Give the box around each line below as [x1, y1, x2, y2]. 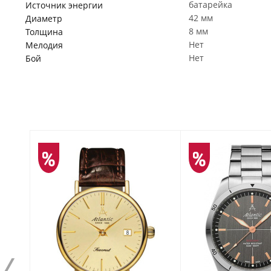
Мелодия [25, 39, 63, 51]
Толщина [25, 26, 63, 38]
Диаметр [25, 13, 62, 24]
